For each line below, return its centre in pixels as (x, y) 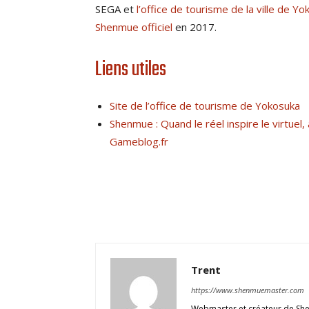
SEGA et (116, 9)
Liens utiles (131, 70)
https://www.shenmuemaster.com (248, 290)
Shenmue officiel (134, 27)
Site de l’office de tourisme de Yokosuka (205, 106)
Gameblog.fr (139, 141)
